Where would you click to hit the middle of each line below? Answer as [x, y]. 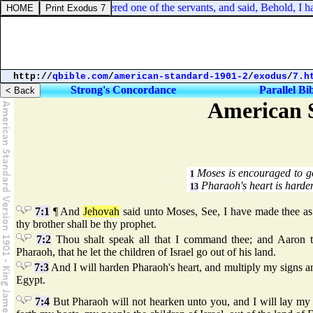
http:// [33, 77]
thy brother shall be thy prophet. [86, 224]
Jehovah [102, 212]
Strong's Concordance [123, 90]
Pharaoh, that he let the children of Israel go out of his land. [146, 252]
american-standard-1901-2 [181, 77]
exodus [270, 77]
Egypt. [31, 280]
